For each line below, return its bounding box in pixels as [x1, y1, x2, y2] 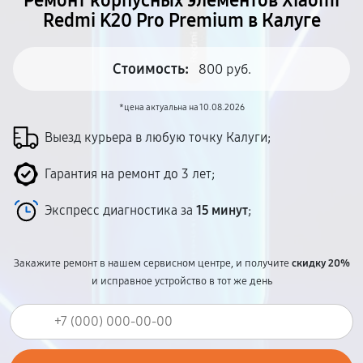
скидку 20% [291, 257, 350, 270]
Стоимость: [112, 60, 189, 78]
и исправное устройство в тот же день [91, 275, 272, 288]
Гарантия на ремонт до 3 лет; [45, 166, 215, 181]
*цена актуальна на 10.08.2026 [118, 102, 245, 113]
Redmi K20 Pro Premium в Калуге [42, 10, 321, 32]
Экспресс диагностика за [45, 203, 196, 218]
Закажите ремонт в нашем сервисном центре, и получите [13, 257, 292, 270]
